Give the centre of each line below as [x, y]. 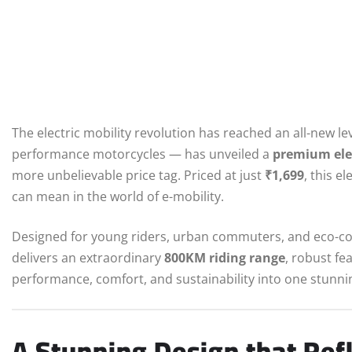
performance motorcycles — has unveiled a [142, 154]
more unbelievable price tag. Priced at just [138, 176]
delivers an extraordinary [88, 258]
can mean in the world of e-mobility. [118, 197]
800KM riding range [225, 258]
